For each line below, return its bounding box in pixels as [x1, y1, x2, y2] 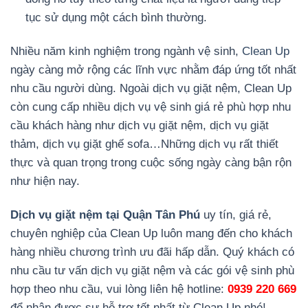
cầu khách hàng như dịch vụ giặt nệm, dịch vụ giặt [10, 119, 269, 133]
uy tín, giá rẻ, [200, 208, 272, 222]
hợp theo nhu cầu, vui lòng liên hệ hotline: [10, 283, 228, 296]
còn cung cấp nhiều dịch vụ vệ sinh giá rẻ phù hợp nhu [10, 100, 291, 114]
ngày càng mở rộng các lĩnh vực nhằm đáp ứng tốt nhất [10, 63, 296, 77]
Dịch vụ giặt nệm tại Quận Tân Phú [10, 208, 200, 222]
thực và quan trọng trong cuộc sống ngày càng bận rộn [10, 156, 291, 170]
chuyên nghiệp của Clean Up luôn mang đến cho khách [10, 227, 292, 241]
